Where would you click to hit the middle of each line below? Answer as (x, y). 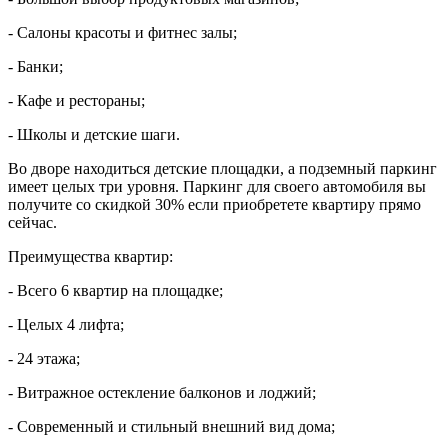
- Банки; (35, 67)
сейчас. (32, 223)
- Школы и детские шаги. (94, 135)
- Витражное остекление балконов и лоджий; (162, 393)
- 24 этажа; (44, 359)
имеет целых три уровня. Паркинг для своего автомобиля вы (217, 187)
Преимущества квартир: (90, 257)
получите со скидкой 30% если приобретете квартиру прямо (214, 205)
